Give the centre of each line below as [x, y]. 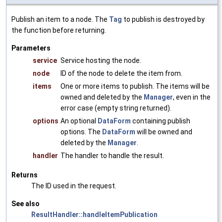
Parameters [31, 48]
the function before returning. [59, 30]
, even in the [192, 97]
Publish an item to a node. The [60, 20]
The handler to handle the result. [112, 156]
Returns [25, 175]
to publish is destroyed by [163, 20]
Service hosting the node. [101, 61]
